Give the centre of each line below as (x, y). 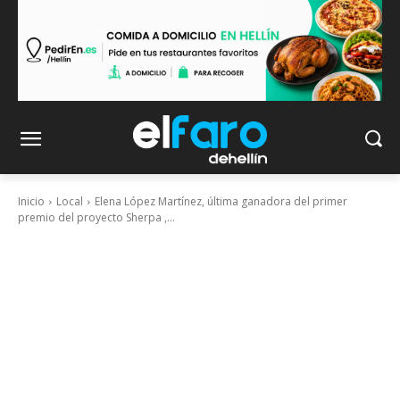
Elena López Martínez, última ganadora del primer (221, 202)
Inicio (31, 202)
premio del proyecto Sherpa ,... (96, 218)
